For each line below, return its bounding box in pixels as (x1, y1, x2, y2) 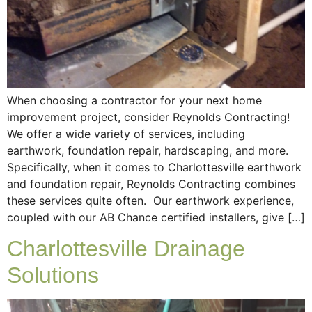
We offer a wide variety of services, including (7, 126, 245, 141)
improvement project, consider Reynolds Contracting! (7, 109, 290, 124)
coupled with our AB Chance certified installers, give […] (7, 210, 305, 224)
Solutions (7, 263, 99, 288)
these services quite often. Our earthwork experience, (7, 193, 294, 208)
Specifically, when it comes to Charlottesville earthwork (7, 159, 302, 174)
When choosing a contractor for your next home (7, 93, 262, 107)
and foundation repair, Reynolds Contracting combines (7, 176, 295, 191)
